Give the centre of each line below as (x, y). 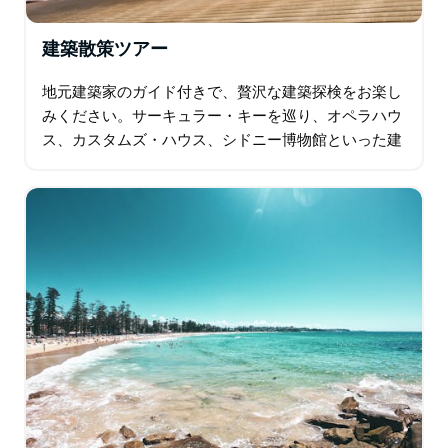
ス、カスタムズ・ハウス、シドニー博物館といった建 (222, 140)
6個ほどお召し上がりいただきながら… (172, 188)
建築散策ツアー (105, 49)
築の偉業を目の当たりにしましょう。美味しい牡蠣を (222, 164)
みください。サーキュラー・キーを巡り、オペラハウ (222, 116)
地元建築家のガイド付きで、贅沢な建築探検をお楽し (222, 92)
